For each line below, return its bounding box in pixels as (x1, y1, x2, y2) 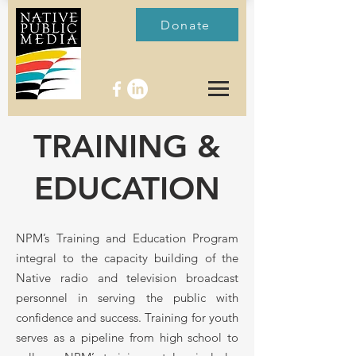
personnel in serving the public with (16, 290, 238, 305)
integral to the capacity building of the (16, 250, 238, 265)
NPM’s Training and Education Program (16, 230, 238, 246)
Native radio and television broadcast (16, 270, 238, 285)
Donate (161, 17, 211, 33)
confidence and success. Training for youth (16, 310, 238, 325)
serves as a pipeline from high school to (16, 330, 238, 345)
